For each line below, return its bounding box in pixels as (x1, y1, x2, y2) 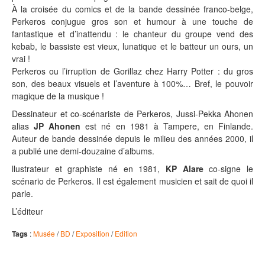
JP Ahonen (34, 120, 81, 132)
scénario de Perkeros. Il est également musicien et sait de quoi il (12, 175, 253, 187)
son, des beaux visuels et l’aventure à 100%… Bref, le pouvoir (12, 77, 253, 89)
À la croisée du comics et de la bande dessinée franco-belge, (12, 3, 253, 15)
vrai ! (12, 53, 30, 64)
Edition (115, 228, 137, 238)
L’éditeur (12, 205, 43, 217)
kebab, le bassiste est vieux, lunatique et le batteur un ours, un (12, 40, 253, 52)
